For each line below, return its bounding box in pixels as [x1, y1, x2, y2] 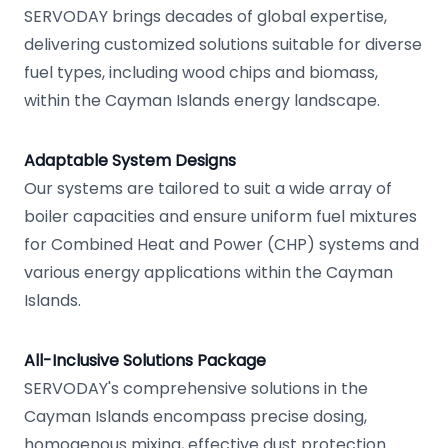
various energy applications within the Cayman [24, 261, 393, 284]
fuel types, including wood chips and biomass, [24, 61, 378, 84]
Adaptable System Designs [24, 149, 236, 172]
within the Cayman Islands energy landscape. [24, 89, 380, 112]
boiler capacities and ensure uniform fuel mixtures [24, 205, 417, 228]
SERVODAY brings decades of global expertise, [24, 5, 387, 28]
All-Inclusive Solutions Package [24, 349, 266, 372]
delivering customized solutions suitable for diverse [24, 33, 422, 56]
